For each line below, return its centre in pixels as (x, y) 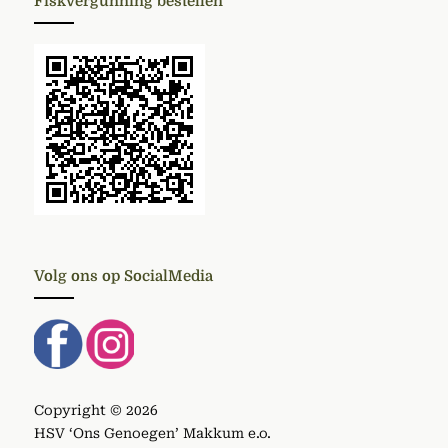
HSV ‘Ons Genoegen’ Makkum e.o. (152, 433)
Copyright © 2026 (96, 410)
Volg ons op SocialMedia (123, 276)
